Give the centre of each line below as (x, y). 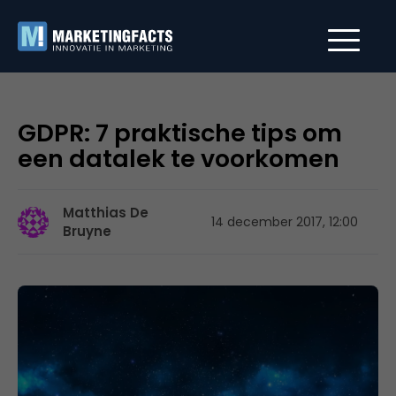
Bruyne (87, 231)
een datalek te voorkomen (179, 159)
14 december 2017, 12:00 (285, 221)
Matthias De (106, 213)
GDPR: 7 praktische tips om (180, 133)
